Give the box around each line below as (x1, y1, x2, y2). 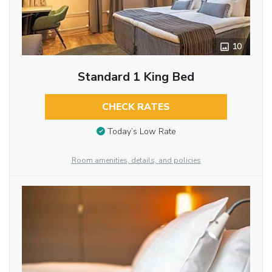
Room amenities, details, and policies (71, 155, 201, 165)
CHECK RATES (101, 100, 170, 114)
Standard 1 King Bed (77, 68, 194, 85)
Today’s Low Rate (107, 126, 176, 138)
